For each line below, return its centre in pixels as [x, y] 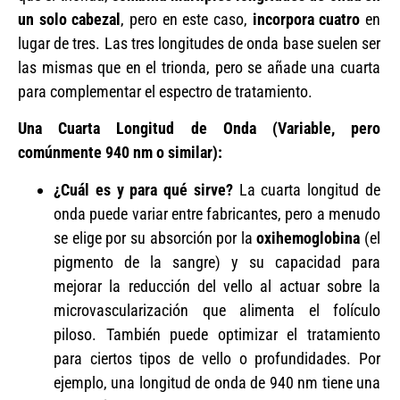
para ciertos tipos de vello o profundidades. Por [217, 358]
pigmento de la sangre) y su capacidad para [217, 262]
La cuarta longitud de [307, 189]
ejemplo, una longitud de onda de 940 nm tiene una [217, 382]
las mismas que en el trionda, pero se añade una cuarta [199, 67]
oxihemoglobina [308, 237]
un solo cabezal [70, 19]
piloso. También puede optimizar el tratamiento [217, 334]
